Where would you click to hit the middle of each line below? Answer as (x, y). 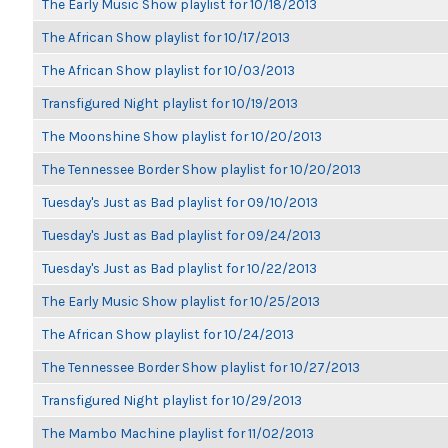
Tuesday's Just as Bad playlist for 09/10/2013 (180, 202)
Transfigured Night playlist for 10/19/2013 (170, 103)
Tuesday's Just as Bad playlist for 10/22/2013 (179, 268)
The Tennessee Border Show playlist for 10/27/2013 (201, 367)
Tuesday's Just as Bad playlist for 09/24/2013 (181, 235)
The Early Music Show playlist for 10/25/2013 (181, 301)
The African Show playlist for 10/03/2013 (168, 70)
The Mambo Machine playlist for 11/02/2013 (178, 433)
